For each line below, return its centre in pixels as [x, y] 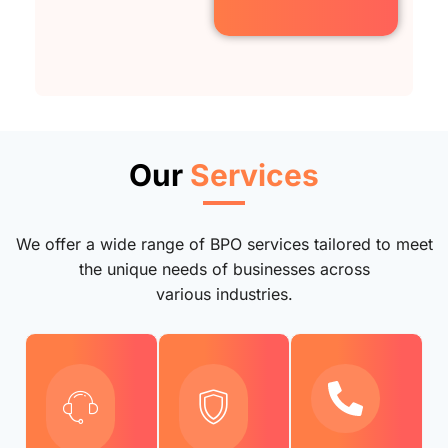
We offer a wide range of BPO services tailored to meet [224, 244]
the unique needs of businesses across [224, 269]
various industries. [224, 294]
